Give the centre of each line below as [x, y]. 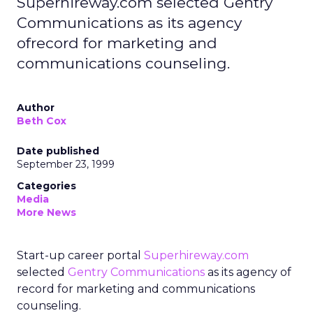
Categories [46, 186]
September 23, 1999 [66, 164]
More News [46, 212]
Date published [58, 151]
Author [36, 108]
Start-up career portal [80, 255]
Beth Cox [42, 121]
